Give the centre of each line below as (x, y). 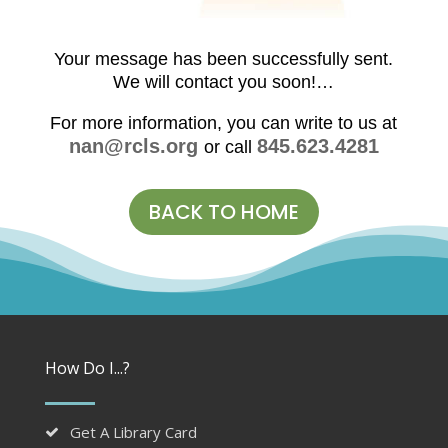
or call (230, 147)
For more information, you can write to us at (224, 123)
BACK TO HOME (223, 212)
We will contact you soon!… (224, 82)
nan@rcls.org (136, 146)
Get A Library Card (133, 432)
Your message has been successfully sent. (224, 59)
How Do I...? (87, 368)
